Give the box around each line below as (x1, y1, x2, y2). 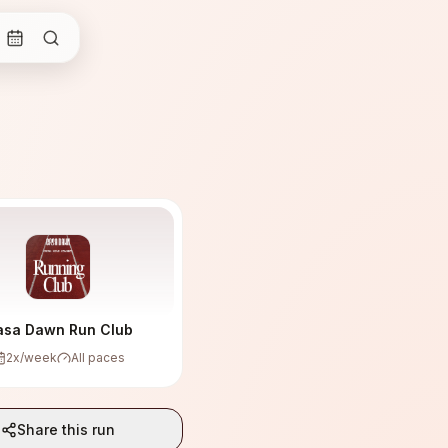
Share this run (17, 421, 115, 438)
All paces (70, 350, 125, 365)
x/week (12, 350, 57, 365)
